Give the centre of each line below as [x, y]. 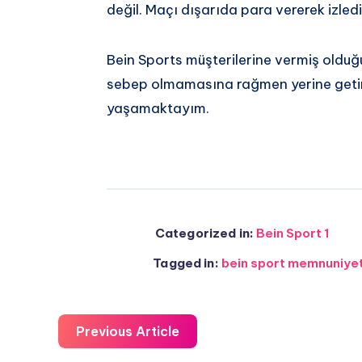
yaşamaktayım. [158, 108]
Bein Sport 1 [293, 233]
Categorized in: [204, 233]
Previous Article [128, 331]
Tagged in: [186, 263]
